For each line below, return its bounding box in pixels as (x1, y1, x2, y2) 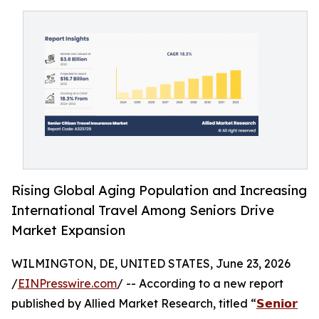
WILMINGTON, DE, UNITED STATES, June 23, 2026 (11, 256, 291, 271)
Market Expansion (11, 222, 125, 239)
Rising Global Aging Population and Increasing (11, 182, 307, 199)
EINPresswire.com (18, 276, 117, 291)
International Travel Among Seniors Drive (11, 202, 274, 219)
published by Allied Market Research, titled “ (11, 296, 256, 311)
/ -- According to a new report (117, 276, 283, 291)
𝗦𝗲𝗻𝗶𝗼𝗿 (256, 296, 298, 311)
